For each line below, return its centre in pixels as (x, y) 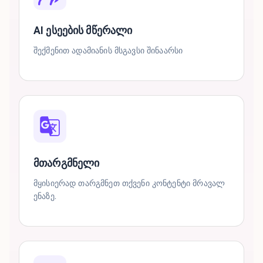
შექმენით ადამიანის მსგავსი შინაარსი (108, 50)
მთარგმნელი (67, 163)
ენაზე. (45, 196)
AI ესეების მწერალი (83, 31)
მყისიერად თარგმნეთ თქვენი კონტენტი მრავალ (129, 183)
